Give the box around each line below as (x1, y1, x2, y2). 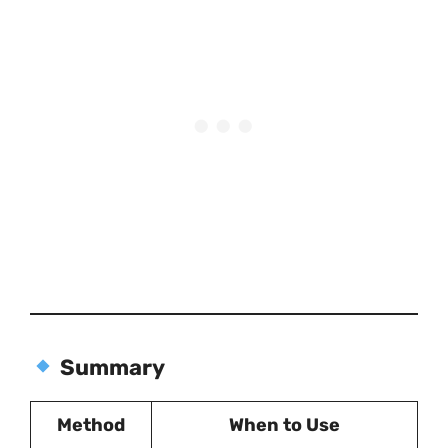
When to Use (229, 414, 340, 436)
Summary (60, 354, 166, 381)
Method (57, 414, 125, 436)
